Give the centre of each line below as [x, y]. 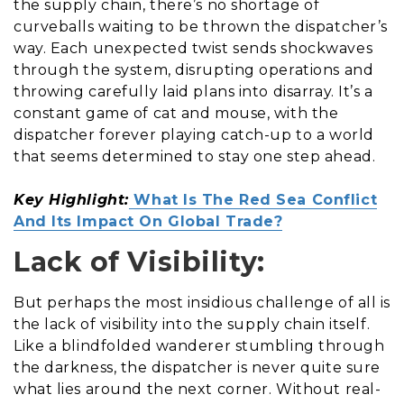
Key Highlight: [71, 199]
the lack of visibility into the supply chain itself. [192, 324]
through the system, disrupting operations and [194, 69]
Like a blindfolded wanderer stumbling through [199, 345]
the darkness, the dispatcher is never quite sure [197, 367]
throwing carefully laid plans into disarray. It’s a [193, 91]
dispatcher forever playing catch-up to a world [194, 134]
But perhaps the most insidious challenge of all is [202, 302]
